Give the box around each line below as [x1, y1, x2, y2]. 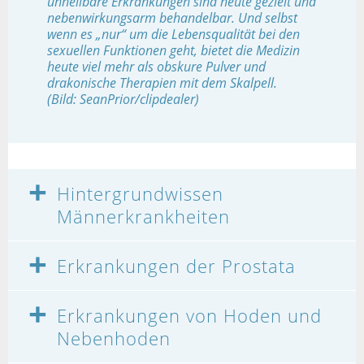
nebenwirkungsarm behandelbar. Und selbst [47, 8, 297, 27]
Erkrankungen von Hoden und [57, 302, 322, 327]
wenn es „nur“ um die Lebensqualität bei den [47, 24, 300, 43]
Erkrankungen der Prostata [57, 253, 296, 278]
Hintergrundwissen [57, 180, 223, 206]
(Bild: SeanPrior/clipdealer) [47, 89, 199, 108]
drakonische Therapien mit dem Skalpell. [47, 73, 277, 92]
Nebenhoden [57, 325, 171, 350]
